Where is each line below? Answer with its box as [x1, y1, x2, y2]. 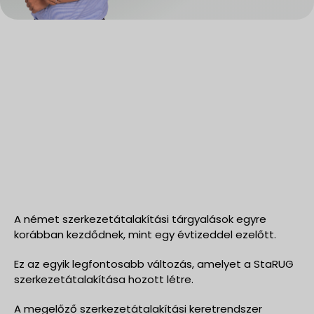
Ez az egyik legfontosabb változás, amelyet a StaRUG [14, 256, 294, 271]
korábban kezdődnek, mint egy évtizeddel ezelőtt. [14, 226, 276, 242]
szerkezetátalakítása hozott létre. [14, 271, 193, 287]
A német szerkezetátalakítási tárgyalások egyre [14, 211, 266, 226]
